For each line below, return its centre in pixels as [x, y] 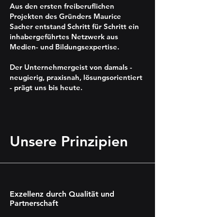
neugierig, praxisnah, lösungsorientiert [76, 77]
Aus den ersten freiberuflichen [62, 6]
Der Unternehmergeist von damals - [71, 67]
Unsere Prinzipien [69, 141]
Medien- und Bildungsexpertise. [64, 47]
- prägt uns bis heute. [46, 87]
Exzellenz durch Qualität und [62, 194]
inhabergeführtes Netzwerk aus [64, 37]
